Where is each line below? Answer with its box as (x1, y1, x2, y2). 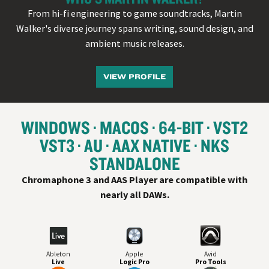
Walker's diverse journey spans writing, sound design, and (16, 22, 253, 34)
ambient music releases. (85, 37, 184, 49)
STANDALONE (89, 152, 180, 174)
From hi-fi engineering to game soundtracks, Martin (27, 7, 242, 19)
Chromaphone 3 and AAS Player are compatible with (22, 173, 247, 186)
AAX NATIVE (112, 134, 191, 156)
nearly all (100, 188, 143, 201)
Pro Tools (195, 258, 226, 267)
